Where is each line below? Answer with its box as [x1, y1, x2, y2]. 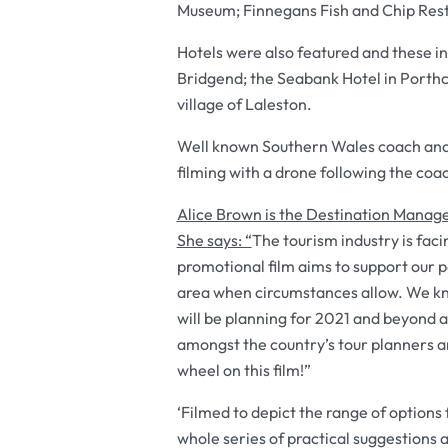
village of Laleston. [176, 94, 312, 114]
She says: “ [176, 230, 252, 250]
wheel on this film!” [176, 360, 311, 380]
